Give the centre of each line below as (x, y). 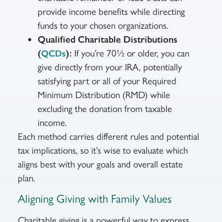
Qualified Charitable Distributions (107, 39)
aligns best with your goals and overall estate (100, 164)
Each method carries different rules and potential (108, 136)
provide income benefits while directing (111, 11)
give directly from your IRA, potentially (110, 67)
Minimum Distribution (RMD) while (104, 95)
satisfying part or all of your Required (107, 81)
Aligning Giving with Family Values (96, 199)
